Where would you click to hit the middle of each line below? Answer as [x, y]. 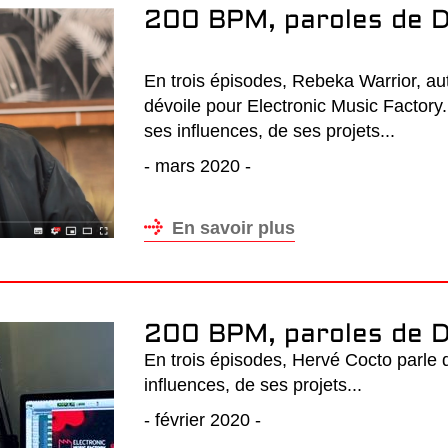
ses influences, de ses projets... [269, 131]
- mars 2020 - [197, 166]
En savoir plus [233, 228]
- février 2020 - [202, 420]
